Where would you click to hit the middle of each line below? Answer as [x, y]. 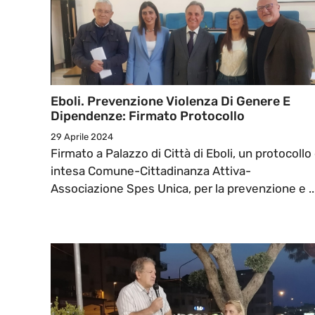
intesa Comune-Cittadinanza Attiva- [151, 171]
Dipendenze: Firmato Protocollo [148, 116]
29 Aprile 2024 [82, 137]
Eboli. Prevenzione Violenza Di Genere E [171, 102]
